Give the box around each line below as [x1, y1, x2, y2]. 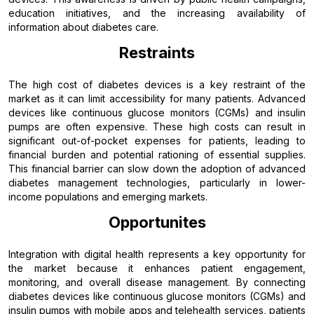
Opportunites [108, 212, 206, 231]
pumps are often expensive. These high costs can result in [8, 120, 306, 132]
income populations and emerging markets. [8, 190, 207, 203]
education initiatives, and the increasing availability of [8, 6, 306, 19]
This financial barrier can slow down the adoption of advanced [8, 162, 306, 175]
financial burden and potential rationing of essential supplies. [8, 148, 306, 161]
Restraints [119, 43, 195, 62]
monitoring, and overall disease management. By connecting [8, 275, 306, 288]
